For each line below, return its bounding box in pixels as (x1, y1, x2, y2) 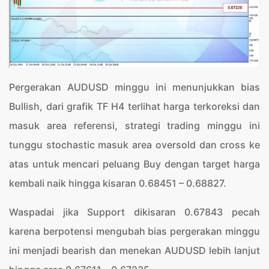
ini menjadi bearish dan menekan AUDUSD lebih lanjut (9, 244, 260, 256)
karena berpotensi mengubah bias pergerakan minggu (9, 225, 260, 237)
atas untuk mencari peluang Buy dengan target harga (9, 157, 260, 170)
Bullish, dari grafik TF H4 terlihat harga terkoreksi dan (9, 100, 260, 112)
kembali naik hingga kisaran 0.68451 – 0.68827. (9, 177, 226, 189)
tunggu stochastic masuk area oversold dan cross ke (9, 138, 260, 151)
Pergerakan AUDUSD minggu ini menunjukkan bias (9, 80, 260, 93)
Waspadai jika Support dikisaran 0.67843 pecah (9, 205, 260, 218)
